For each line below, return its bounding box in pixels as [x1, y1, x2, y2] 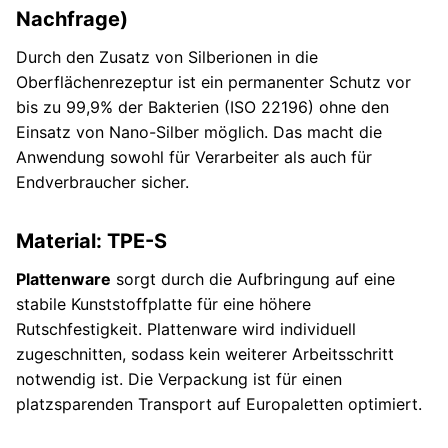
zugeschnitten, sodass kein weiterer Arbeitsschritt [16, 344, 394, 365]
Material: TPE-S [16, 229, 167, 254]
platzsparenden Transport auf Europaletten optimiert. [16, 394, 422, 415]
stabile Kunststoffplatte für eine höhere [16, 294, 311, 315]
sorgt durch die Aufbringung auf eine [111, 269, 395, 290]
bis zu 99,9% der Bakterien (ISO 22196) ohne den [16, 97, 389, 118]
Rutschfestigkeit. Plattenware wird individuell [16, 319, 356, 340]
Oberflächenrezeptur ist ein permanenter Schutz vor [16, 72, 411, 93]
